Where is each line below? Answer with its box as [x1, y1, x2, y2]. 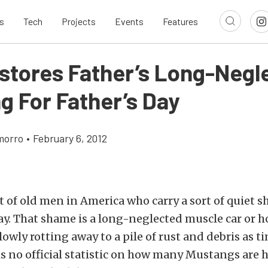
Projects [62, 16, 96, 28]
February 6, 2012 [33, 132, 107, 145]
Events [115, 16, 144, 28]
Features [163, 16, 198, 28]
